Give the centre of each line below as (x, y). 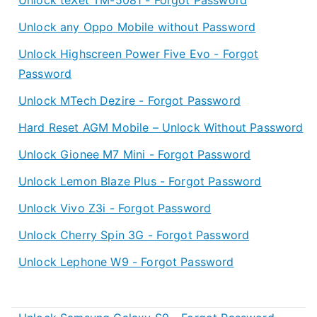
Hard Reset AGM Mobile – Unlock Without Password (161, 127)
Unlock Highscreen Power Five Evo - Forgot (139, 53)
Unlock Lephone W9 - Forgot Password (126, 261)
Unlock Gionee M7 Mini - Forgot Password (135, 154)
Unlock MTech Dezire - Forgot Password (129, 100)
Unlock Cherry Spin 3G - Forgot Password (134, 235)
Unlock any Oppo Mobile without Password (137, 27)
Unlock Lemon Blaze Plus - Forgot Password (140, 181)
